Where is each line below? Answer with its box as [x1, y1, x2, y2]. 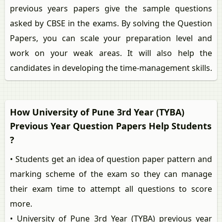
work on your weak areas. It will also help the [10, 48, 212, 59]
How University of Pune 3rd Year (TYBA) [10, 106, 184, 118]
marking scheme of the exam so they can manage [10, 168, 212, 180]
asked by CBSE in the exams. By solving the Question [10, 18, 212, 29]
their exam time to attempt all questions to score [10, 183, 212, 195]
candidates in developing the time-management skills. [10, 62, 212, 74]
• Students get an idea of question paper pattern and [10, 154, 212, 165]
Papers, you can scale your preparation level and [10, 33, 212, 44]
